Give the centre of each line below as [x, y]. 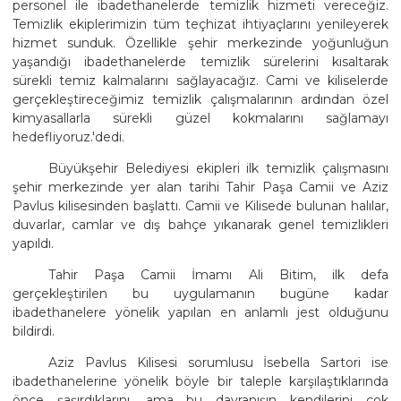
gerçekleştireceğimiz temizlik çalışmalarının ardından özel [200, 99]
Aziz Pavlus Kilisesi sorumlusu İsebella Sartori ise [218, 362]
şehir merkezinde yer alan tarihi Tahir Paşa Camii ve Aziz [200, 187]
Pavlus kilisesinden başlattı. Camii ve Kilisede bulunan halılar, [200, 205]
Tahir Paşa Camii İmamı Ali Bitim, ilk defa [218, 274]
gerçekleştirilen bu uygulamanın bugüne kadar [200, 293]
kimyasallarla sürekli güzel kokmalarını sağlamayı [200, 118]
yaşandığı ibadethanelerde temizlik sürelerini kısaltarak [200, 61]
